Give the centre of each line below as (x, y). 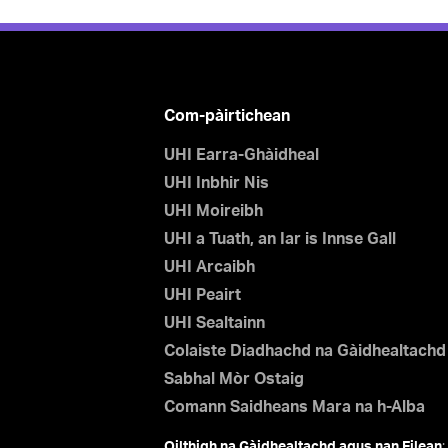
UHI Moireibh (213, 211)
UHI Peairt (202, 295)
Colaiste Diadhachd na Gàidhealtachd (304, 351)
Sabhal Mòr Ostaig (233, 379)
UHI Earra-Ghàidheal (241, 155)
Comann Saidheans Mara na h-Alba (294, 407)
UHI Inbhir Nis (216, 183)
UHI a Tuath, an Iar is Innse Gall (279, 239)
